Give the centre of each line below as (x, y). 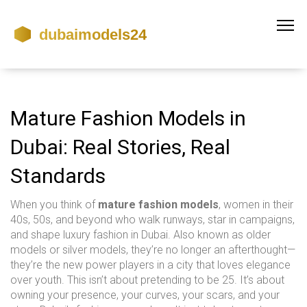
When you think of (54, 205)
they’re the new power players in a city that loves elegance (150, 265)
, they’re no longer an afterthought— (211, 250)
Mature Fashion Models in (128, 118)
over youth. (37, 280)
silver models (94, 250)
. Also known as (207, 235)
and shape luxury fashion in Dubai (89, 235)
